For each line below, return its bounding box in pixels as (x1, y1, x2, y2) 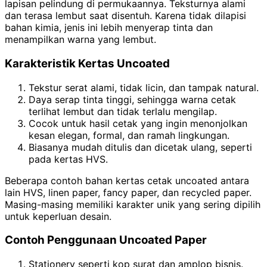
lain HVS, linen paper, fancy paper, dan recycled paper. (5, 186, 252, 198)
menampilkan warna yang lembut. (5, 33, 156, 46)
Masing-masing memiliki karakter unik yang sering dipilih (5, 198, 260, 210)
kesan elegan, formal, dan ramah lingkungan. (29, 129, 229, 141)
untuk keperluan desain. (5, 210, 111, 222)
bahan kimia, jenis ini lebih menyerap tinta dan (5, 21, 213, 34)
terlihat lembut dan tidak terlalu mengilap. (29, 105, 217, 117)
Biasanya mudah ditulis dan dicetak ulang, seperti (29, 141, 252, 153)
